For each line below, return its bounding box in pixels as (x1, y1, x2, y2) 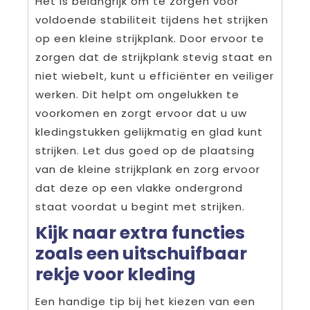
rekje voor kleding (35, 262, 196, 287)
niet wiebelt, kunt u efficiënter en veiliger (35, 69, 274, 84)
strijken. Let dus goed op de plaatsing (35, 143, 255, 158)
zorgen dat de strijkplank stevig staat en (35, 50, 273, 65)
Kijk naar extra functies (35, 221, 245, 246)
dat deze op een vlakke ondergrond (35, 181, 243, 196)
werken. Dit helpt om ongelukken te (35, 87, 239, 102)
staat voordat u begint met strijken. (35, 199, 245, 215)
